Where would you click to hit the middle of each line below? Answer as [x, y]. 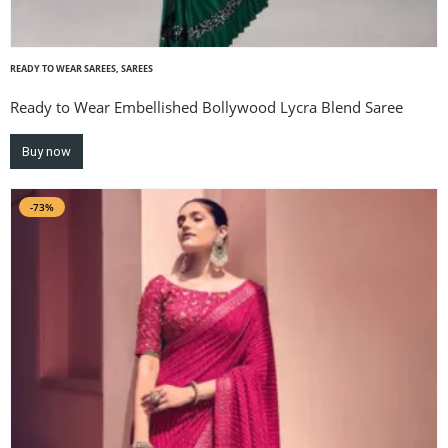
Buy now [46, 151]
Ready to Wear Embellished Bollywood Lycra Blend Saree [206, 107]
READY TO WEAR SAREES [63, 69]
